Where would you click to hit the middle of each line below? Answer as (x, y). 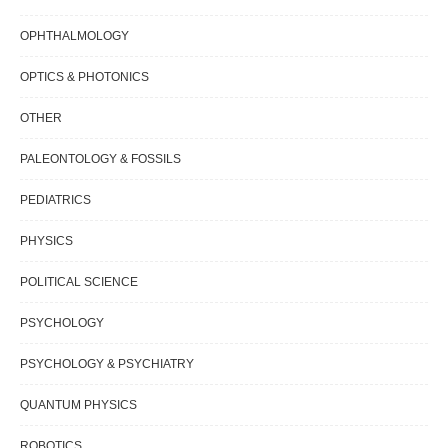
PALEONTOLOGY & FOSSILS (100, 159)
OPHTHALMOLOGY (74, 36)
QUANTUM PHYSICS (78, 405)
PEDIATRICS (55, 200)
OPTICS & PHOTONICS (84, 77)
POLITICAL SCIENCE (79, 282)
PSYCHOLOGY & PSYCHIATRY (107, 364)
